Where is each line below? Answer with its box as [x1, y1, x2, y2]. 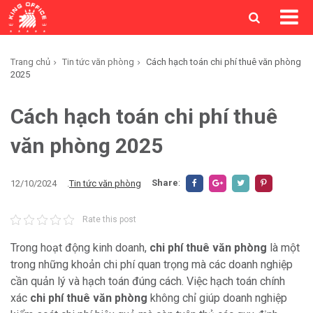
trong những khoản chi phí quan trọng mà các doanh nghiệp [10, 258, 293, 271]
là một [267, 241, 300, 254]
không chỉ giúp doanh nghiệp [147, 291, 287, 305]
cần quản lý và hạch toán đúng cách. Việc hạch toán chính [10, 275, 285, 288]
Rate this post [82, 214, 136, 224]
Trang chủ [10, 57, 50, 67]
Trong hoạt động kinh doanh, [10, 241, 150, 254]
